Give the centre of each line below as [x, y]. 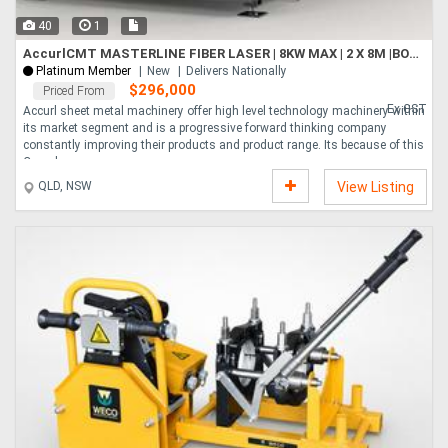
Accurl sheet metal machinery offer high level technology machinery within [224, 111]
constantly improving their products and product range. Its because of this [223, 145]
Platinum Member [83, 71]
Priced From [74, 91]
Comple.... [49, 162]
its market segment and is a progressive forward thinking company [205, 128]
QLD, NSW [63, 186]
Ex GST [407, 109]
